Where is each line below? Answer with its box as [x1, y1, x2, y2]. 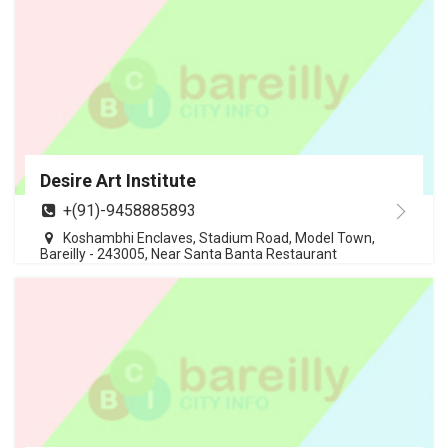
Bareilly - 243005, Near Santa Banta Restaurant [40, 246, 337, 263]
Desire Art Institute [40, 170, 196, 192]
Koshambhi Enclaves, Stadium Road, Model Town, [63, 230, 375, 247]
